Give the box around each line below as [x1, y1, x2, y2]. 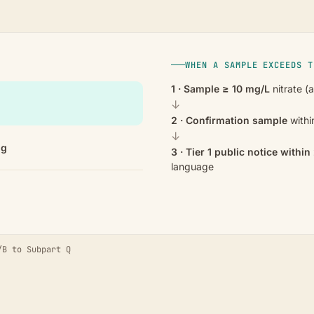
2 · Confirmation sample [171, 114, 287, 126]
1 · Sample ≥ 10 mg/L [171, 82, 270, 95]
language [171, 160, 214, 172]
